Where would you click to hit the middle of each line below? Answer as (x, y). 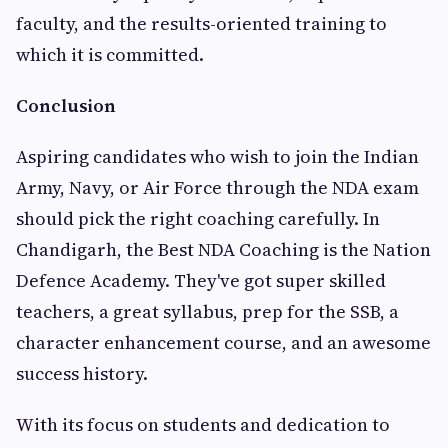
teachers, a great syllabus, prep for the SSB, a (207, 311)
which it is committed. (110, 54)
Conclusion (66, 105)
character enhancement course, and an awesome (223, 342)
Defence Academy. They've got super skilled (201, 280)
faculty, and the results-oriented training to (201, 23)
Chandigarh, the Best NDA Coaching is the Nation (223, 249)
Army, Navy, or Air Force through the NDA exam (217, 187)
